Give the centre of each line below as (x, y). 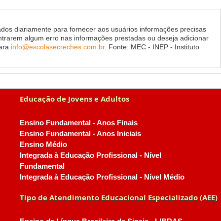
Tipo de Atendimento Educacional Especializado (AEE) (118, 197)
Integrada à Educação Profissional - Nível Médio (102, 177)
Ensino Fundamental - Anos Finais (78, 123)
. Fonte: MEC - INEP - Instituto (152, 47)
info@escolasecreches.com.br (57, 47)
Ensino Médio (43, 145)
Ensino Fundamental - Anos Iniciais (80, 134)
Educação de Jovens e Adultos (74, 99)
